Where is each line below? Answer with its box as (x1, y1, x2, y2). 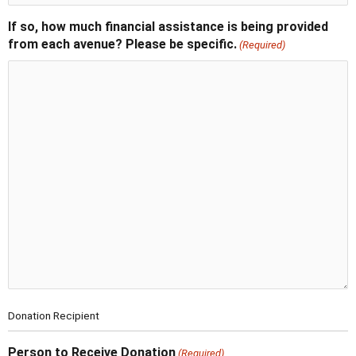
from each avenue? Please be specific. (8, 37, 237, 52)
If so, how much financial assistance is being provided (8, 19, 328, 35)
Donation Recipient (8, 309, 99, 323)
